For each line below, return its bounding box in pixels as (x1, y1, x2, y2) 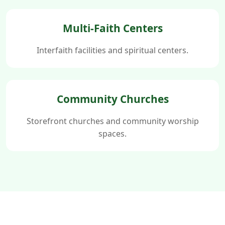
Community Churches (56, 91, 169, 106)
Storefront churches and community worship (26, 115, 199, 127)
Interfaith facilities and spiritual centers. (37, 44, 188, 56)
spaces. (98, 128, 127, 139)
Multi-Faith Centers (62, 21, 163, 35)
